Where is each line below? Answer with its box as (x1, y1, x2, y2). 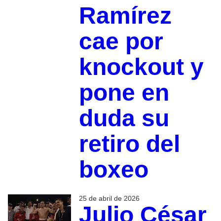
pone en (78, 79, 169, 106)
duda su (78, 105, 169, 132)
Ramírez (78, 2, 172, 29)
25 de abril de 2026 (78, 194, 140, 203)
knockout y (78, 54, 204, 80)
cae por (78, 28, 163, 55)
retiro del (78, 131, 180, 157)
